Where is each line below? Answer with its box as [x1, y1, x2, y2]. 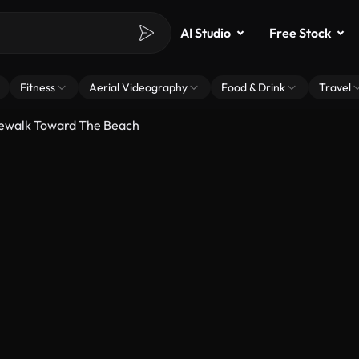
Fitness [20, 80, 55, 95]
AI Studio [180, 25, 231, 41]
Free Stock [269, 25, 331, 41]
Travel [319, 80, 351, 95]
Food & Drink [221, 80, 285, 95]
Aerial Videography [89, 80, 188, 95]
